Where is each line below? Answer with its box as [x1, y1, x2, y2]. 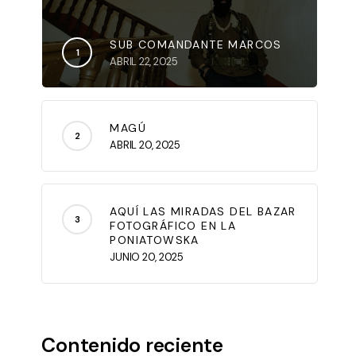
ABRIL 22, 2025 [110, 55, 178, 69]
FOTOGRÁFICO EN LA [110, 219, 237, 234]
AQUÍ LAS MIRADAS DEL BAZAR [110, 204, 296, 219]
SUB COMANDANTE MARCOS [110, 37, 282, 52]
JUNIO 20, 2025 [110, 250, 184, 265]
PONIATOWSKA [110, 233, 199, 248]
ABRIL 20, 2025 [110, 138, 180, 153]
